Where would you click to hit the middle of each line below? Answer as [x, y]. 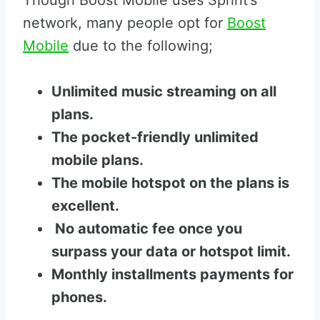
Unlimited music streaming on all [164, 91]
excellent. [85, 206]
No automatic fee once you [147, 229]
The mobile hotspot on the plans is [170, 183]
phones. [79, 297]
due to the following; [141, 46]
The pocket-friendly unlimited [155, 137]
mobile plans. [97, 160]
